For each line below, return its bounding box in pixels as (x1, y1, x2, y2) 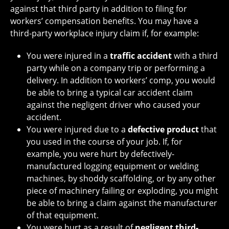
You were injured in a (27, 50, 110, 61)
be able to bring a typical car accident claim (27, 86, 193, 98)
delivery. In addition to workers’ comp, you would (27, 74, 215, 86)
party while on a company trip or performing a (27, 62, 205, 74)
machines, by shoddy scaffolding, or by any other (27, 172, 216, 184)
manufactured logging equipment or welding (27, 160, 199, 172)
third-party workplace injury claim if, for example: (10, 27, 199, 39)
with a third (172, 50, 218, 61)
